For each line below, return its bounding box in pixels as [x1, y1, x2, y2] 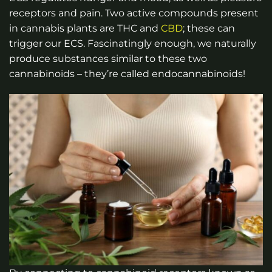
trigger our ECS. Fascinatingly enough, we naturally [9, 38, 256, 50]
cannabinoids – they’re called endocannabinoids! [9, 68, 245, 80]
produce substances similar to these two [9, 53, 207, 65]
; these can [183, 22, 235, 35]
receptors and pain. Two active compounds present [9, 7, 259, 19]
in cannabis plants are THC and [9, 22, 161, 35]
